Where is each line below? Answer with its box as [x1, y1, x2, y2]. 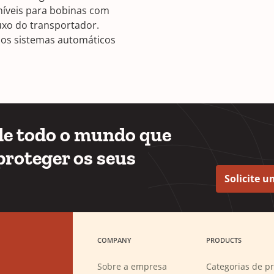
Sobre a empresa [97, 261, 167, 272]
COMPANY [97, 235, 131, 245]
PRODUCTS [206, 235, 242, 245]
